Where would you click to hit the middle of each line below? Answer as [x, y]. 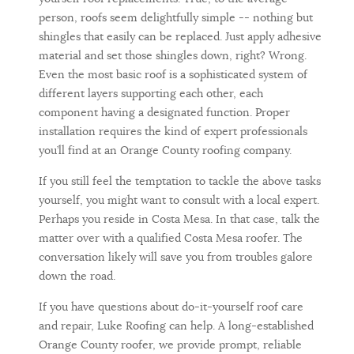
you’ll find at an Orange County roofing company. [165, 151]
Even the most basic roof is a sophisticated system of [173, 75]
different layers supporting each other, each [151, 94]
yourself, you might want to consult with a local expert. [179, 200]
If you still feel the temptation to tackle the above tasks [180, 181]
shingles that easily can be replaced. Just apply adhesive [180, 37]
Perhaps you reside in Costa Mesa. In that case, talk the [179, 219]
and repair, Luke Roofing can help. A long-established [176, 326]
